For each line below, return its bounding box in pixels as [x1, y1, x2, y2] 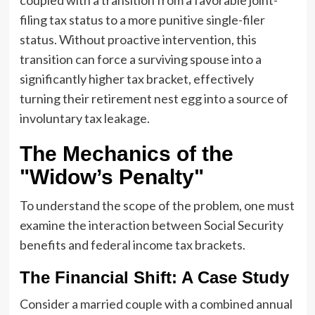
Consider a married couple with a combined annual [19, 295, 292, 311]
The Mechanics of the [19, 141, 233, 165]
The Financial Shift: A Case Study [19, 267, 289, 287]
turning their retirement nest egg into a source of [19, 90, 288, 106]
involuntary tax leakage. [19, 110, 150, 126]
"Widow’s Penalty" [19, 165, 204, 188]
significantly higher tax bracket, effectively [19, 70, 254, 86]
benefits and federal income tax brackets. [19, 236, 245, 252]
